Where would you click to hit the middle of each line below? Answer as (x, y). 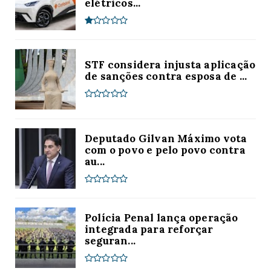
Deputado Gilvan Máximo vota (166, 138)
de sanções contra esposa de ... (166, 77)
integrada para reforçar (149, 229)
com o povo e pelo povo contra (165, 150)
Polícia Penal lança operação (162, 217)
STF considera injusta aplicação (170, 65)
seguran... (110, 240)
